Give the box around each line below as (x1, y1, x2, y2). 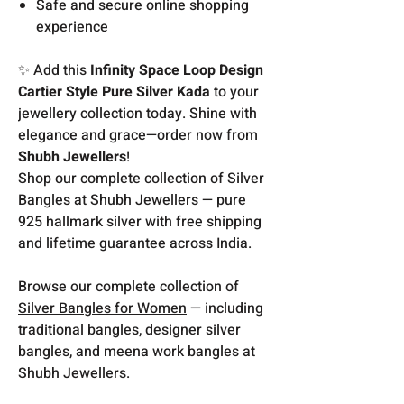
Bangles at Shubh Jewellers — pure (18, 188, 246, 211)
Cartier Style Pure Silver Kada (18, 80, 210, 103)
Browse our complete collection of (18, 275, 239, 298)
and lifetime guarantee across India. (18, 232, 252, 254)
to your (210, 80, 259, 103)
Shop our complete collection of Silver (18, 167, 264, 189)
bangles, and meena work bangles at (18, 340, 255, 363)
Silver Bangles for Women (18, 297, 187, 319)
